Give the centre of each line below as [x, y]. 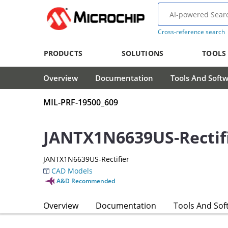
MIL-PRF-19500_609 [81, 103]
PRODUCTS [63, 53]
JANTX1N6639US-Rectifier [86, 159]
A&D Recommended [86, 181]
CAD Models [71, 171]
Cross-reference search [191, 32]
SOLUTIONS [142, 53]
